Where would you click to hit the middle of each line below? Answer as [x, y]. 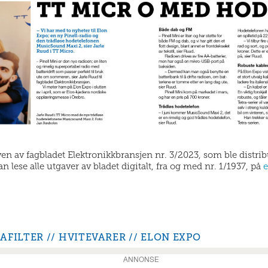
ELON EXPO [171, 237]
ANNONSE [141, 261]
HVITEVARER [92, 237]
